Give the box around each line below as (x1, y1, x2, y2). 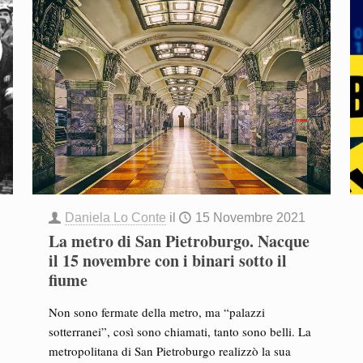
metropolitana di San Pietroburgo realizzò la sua (48, 343, 291, 359)
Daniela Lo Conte (64, 211, 166, 224)
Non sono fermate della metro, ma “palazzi (48, 304, 265, 320)
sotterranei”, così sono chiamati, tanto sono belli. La (48, 323, 311, 340)
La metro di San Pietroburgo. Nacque (48, 229, 310, 253)
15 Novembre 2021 (194, 211, 305, 224)
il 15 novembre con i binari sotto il (48, 249, 287, 272)
